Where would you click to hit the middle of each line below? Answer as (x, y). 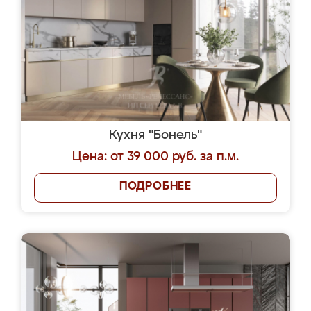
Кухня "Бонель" (155, 135)
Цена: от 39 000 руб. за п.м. (155, 157)
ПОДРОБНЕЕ (155, 187)
